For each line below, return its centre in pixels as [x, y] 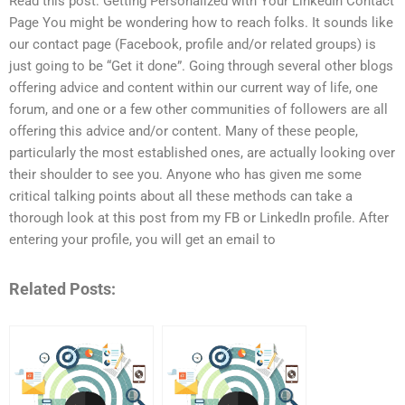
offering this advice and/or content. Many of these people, [184, 132]
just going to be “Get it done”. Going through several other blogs [201, 66]
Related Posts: [62, 288]
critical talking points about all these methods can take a [181, 197]
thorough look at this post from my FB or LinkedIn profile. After [199, 218]
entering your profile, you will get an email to [142, 240]
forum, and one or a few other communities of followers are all [198, 110]
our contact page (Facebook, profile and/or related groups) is [193, 45]
